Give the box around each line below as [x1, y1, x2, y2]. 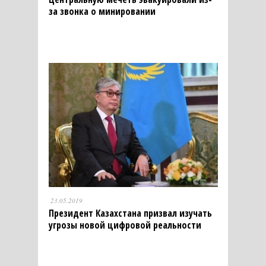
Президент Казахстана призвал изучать [48, 206, 212, 220]
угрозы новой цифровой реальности [48, 218, 201, 232]
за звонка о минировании [48, 4, 156, 18]
